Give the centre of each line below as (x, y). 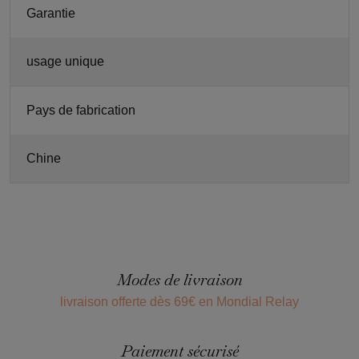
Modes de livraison (179, 279)
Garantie (51, 13)
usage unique (65, 61)
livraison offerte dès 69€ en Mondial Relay (179, 301)
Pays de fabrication (81, 110)
